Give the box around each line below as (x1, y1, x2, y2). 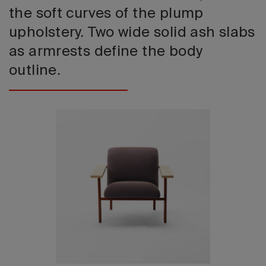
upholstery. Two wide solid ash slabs (9, 26, 255, 40)
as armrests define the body (9, 45, 203, 59)
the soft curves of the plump (9, 7, 204, 21)
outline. (9, 64, 61, 78)
